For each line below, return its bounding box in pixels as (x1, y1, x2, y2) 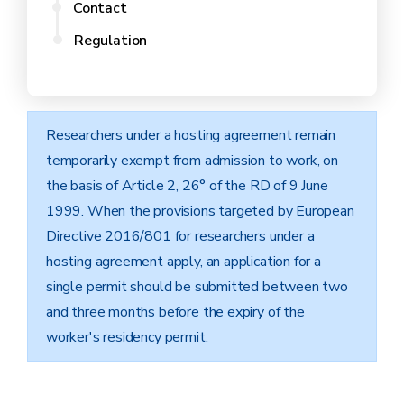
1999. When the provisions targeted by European (46, 201, 354, 221)
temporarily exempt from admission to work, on (46, 151, 338, 170)
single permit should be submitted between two (46, 277, 348, 297)
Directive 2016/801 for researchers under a (46, 226, 315, 246)
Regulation (74, 31, 148, 50)
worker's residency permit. (46, 327, 208, 347)
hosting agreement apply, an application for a (46, 252, 321, 271)
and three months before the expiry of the (46, 302, 305, 322)
